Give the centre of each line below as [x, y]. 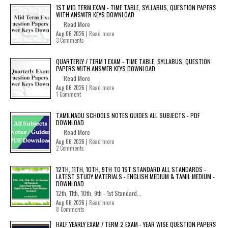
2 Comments [70, 148]
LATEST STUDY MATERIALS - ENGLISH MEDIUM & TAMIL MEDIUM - [135, 176]
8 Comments [70, 209]
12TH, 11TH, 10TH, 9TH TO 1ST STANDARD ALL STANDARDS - [131, 169]
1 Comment [68, 94]
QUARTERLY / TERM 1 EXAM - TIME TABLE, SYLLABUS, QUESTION [133, 61]
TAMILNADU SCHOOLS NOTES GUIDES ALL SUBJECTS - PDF [128, 115]
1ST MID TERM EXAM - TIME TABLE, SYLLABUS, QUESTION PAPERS [136, 7]
